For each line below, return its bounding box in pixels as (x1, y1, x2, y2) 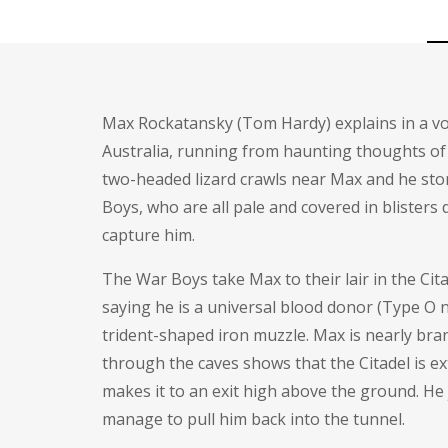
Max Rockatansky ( (102, 111, 242, 134)
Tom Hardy (242, 111, 326, 134)
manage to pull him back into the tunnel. (102, 407, 405, 430)
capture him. (102, 223, 195, 246)
